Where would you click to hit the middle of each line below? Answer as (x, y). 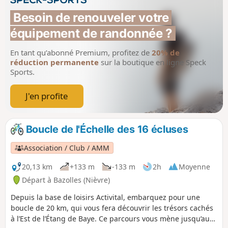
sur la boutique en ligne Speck (152, 62)
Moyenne (194, 166)
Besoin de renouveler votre (91, 18)
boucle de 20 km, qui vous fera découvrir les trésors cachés (112, 208)
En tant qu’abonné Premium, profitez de (81, 53)
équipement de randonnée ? (92, 34)
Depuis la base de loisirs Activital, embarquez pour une (105, 197)
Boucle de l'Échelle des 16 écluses (106, 129)
